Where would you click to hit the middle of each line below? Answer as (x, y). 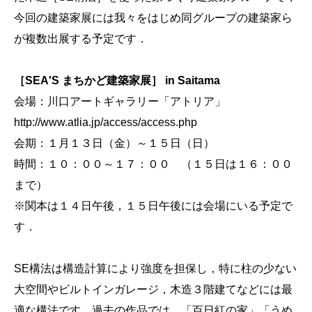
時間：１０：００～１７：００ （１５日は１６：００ (153, 164)
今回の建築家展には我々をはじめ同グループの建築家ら (153, 18)
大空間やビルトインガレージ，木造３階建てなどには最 (153, 289)
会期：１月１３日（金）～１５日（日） (114, 143)
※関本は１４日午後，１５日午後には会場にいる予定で (153, 206)
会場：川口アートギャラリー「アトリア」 (120, 101)
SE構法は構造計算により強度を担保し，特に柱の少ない (155, 268)
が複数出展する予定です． (81, 39)
